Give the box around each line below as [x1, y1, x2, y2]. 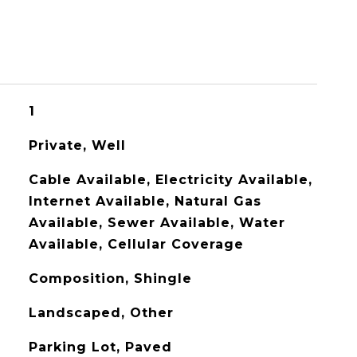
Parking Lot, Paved [28, 339, 172, 355]
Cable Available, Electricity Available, [28, 172, 312, 187]
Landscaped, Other [28, 305, 174, 320]
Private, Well [28, 138, 126, 153]
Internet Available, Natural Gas [28, 194, 261, 209]
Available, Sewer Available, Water [28, 215, 285, 230]
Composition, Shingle [28, 271, 192, 286]
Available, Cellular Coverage [28, 237, 244, 252]
